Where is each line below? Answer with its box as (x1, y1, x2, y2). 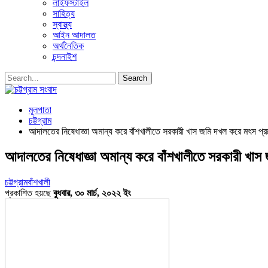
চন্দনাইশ (53, 51, 77, 62)
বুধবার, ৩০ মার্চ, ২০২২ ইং (53, 187, 131, 198)
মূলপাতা (29, 105, 51, 115)
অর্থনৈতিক (53, 41, 84, 51)
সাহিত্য (53, 8, 75, 19)
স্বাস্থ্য (53, 19, 72, 29)
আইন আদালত (53, 30, 96, 40)
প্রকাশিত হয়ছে (5, 187, 53, 198)
